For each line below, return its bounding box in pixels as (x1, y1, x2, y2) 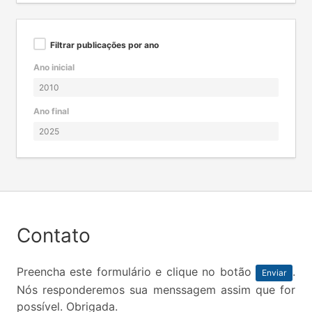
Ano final (33, 106, 69, 116)
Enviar (262, 267, 286, 278)
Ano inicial (33, 62, 75, 72)
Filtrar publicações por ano (50, 40, 159, 51)
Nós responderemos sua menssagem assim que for (17, 283, 295, 297)
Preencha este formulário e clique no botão (17, 265, 256, 279)
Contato (17, 224, 91, 247)
